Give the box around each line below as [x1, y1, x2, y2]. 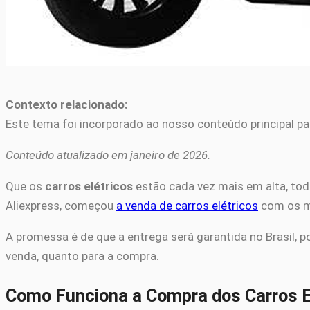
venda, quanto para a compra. [6, 249, 159, 264]
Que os [6, 179, 45, 194]
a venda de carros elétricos [116, 199, 258, 213]
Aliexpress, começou [6, 199, 116, 213]
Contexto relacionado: [6, 98, 127, 112]
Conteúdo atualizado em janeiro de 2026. [6, 148, 210, 163]
